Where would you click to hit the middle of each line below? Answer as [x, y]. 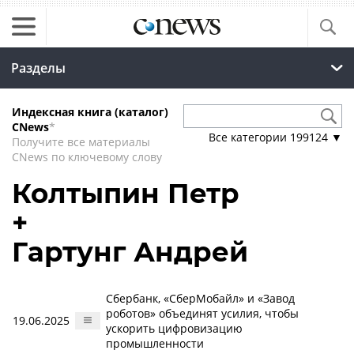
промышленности [155, 343]
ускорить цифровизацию [174, 328]
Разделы [38, 68]
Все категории [249, 137]
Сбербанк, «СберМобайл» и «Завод [200, 298]
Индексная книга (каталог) [90, 112]
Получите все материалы [81, 142]
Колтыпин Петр [126, 194]
